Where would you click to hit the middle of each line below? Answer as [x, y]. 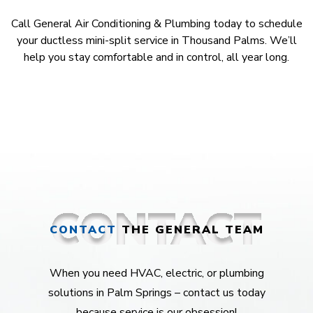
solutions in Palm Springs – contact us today [156, 293]
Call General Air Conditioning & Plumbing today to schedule [156, 24]
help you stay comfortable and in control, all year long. [156, 58]
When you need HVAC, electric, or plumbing [156, 274]
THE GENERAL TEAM [190, 230]
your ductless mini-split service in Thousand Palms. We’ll [156, 41]
